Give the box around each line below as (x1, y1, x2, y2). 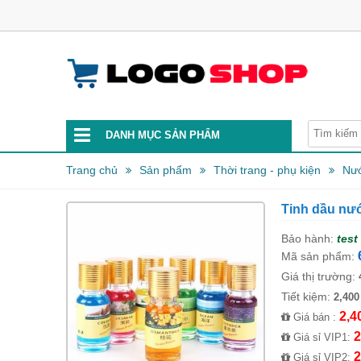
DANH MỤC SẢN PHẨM (106, 129, 220, 141)
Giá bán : (289, 311, 339, 323)
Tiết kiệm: (280, 290, 334, 303)
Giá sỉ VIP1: (289, 331, 354, 343)
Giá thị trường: (280, 270, 359, 283)
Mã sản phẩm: (280, 250, 355, 263)
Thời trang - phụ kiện (214, 164, 321, 176)
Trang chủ (66, 164, 118, 176)
